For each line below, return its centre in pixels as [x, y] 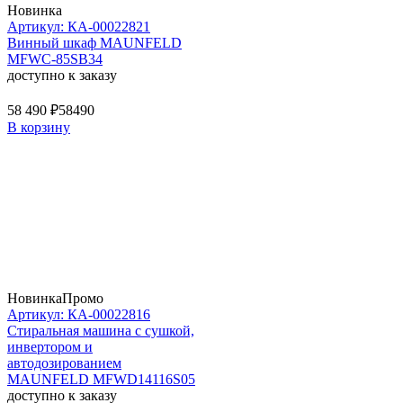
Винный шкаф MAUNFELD [94, 42]
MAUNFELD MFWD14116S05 [101, 379]
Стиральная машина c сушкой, [101, 330]
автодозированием [64, 363]
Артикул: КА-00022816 [79, 314]
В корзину [39, 127]
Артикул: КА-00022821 [79, 26]
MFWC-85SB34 [55, 58]
